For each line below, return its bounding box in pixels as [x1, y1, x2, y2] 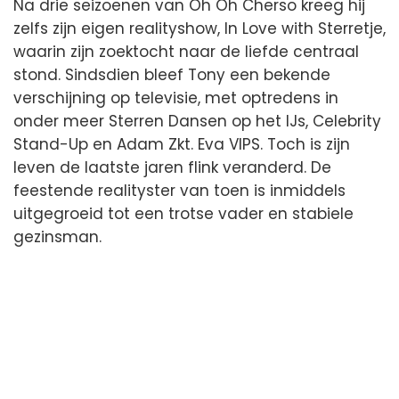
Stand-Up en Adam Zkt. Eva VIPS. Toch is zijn [13, 134, 350, 156]
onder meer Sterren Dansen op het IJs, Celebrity [13, 110, 381, 133]
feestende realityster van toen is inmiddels [13, 180, 346, 202]
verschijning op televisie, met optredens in [13, 87, 338, 110]
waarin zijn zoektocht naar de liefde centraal [13, 41, 359, 63]
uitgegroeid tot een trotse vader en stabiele [13, 203, 354, 225]
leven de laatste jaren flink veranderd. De [13, 157, 331, 179]
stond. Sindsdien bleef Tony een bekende [13, 64, 330, 86]
